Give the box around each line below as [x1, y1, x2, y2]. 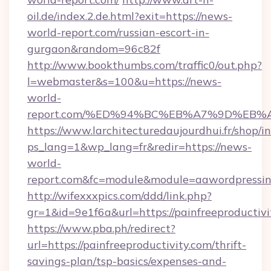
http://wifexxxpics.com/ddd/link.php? [27, 189, 212, 203]
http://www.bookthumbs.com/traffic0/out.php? [27, 58, 262, 72]
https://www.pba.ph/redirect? [27, 221, 175, 235]
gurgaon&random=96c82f [27, 42, 160, 56]
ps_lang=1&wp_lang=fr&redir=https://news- [27, 140, 252, 154]
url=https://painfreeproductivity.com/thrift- [27, 238, 246, 252]
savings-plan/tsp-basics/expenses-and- [27, 254, 226, 268]
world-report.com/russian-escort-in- [27, 25, 209, 39]
